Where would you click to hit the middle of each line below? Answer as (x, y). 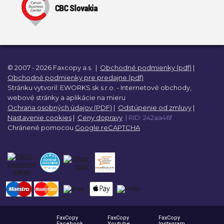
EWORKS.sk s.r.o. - (89, 88)
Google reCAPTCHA (107, 128)
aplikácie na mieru (96, 98)
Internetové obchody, (156, 88)
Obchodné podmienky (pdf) (146, 68)
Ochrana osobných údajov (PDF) (60, 108)
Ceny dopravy (100, 118)
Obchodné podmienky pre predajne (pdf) (75, 78)
